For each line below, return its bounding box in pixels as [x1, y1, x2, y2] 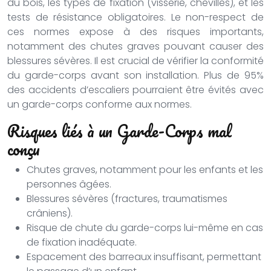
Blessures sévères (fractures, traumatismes [27, 192, 227, 206]
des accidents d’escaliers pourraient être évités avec [7, 83, 264, 97]
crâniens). [27, 206, 73, 220]
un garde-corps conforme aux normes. [7, 97, 192, 111]
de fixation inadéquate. [27, 235, 137, 249]
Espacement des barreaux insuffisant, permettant [27, 250, 261, 264]
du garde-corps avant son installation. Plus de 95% [7, 68, 264, 82]
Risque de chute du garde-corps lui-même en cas [27, 221, 263, 235]
